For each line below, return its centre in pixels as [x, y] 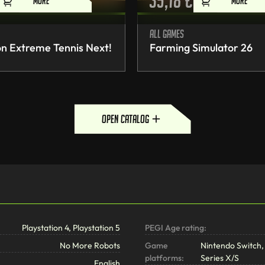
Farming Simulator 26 [201, 48]
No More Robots [90, 246]
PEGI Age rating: [175, 228]
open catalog [125, 119]
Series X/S [219, 258]
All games [167, 34]
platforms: [164, 258]
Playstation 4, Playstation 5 [71, 228]
